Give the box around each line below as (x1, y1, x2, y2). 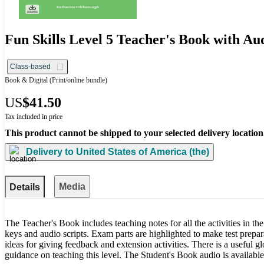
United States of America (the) (74, 147, 209, 157)
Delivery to (26, 147, 74, 157)
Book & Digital (5, 75, 48, 84)
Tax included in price (5, 112, 62, 121)
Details (9, 181, 40, 192)
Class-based (10, 62, 51, 71)
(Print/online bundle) (48, 75, 107, 84)
